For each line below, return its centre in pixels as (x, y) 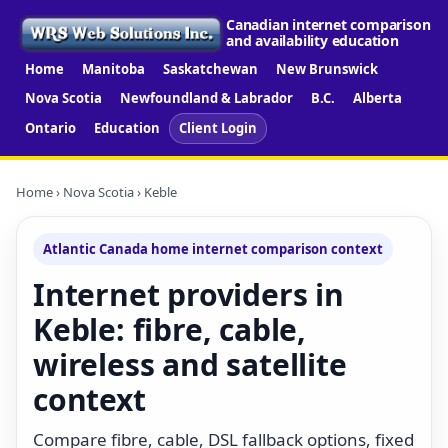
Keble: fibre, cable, (170, 329)
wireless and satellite (190, 364)
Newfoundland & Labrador (206, 97)
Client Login (218, 127)
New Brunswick (327, 68)
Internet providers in (188, 294)
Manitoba (113, 68)
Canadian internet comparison (328, 25)
